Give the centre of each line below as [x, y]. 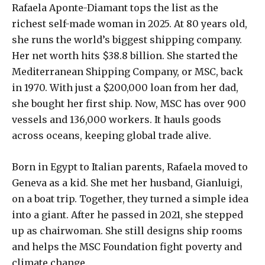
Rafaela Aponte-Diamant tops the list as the [115, 8]
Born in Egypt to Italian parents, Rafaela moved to [130, 167]
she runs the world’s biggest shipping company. [127, 40]
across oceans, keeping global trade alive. [112, 136]
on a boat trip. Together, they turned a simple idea [130, 199]
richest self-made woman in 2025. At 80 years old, [130, 24]
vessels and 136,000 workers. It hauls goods [117, 120]
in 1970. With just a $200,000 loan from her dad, [125, 88]
